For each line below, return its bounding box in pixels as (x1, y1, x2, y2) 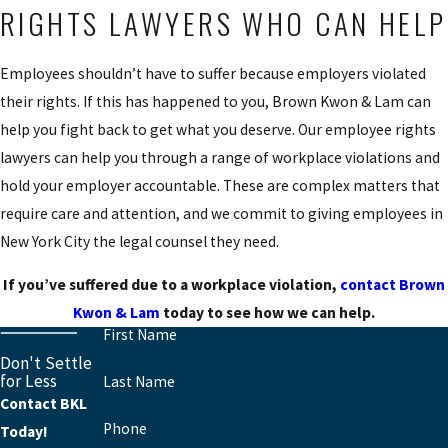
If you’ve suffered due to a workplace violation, (3, 275, 340, 295)
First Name (103, 325, 177, 345)
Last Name (103, 372, 175, 392)
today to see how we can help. (160, 303, 375, 323)
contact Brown (340, 275, 445, 295)
